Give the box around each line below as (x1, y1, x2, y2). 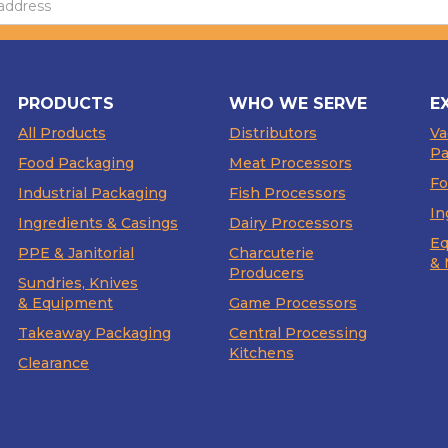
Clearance (18, 354, 90, 373)
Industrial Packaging (18, 184, 168, 203)
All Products (18, 124, 107, 143)
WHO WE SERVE (228, 94, 367, 114)
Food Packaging (18, 154, 135, 173)
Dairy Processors (228, 214, 353, 233)
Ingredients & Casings (18, 214, 179, 233)
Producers (228, 264, 304, 283)
